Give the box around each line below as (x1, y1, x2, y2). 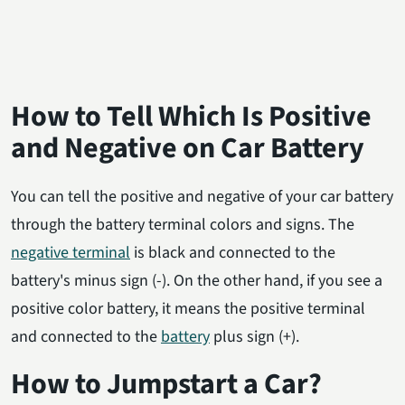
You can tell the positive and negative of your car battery (11, 184, 393, 208)
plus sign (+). (210, 325, 299, 348)
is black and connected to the (130, 240, 335, 264)
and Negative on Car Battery (11, 127, 364, 169)
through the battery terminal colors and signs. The (11, 212, 354, 236)
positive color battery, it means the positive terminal (11, 297, 365, 320)
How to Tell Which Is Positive (11, 95, 372, 137)
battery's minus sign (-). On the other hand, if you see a (11, 268, 382, 292)
